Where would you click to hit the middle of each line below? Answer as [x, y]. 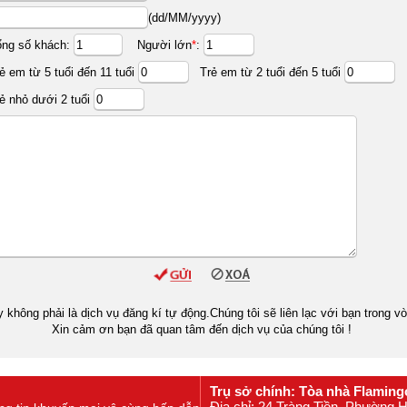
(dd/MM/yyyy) [184, 17]
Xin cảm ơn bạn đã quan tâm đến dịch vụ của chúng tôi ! [201, 330]
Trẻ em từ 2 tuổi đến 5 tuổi [268, 72]
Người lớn [157, 45]
